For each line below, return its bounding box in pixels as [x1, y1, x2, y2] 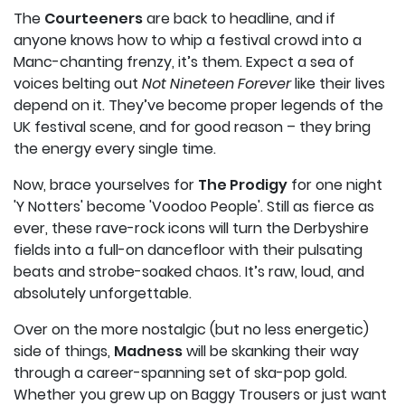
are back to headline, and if [143, 8, 335, 30]
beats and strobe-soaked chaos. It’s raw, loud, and [14, 261, 364, 283]
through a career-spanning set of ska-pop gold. [14, 363, 347, 384]
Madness [114, 341, 183, 363]
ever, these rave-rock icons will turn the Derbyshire [14, 218, 369, 240]
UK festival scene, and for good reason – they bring [14, 117, 371, 138]
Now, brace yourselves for [14, 174, 198, 196]
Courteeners [44, 8, 143, 30]
